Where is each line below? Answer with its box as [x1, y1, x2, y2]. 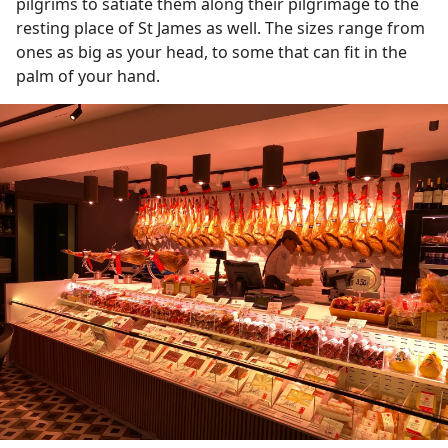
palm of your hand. [16, 64, 164, 87]
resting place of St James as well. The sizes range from [16, 16, 425, 39]
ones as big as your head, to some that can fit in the [16, 40, 407, 63]
